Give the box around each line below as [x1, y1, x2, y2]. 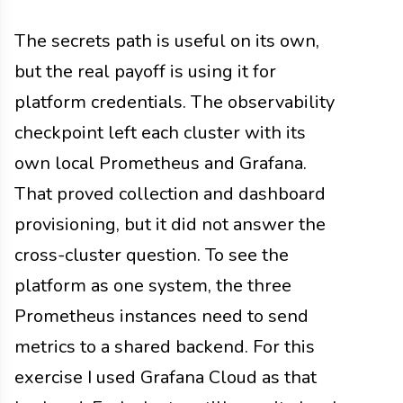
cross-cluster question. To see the [14, 242, 289, 267]
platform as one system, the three [14, 273, 291, 298]
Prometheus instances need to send [14, 303, 309, 328]
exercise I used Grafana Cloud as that [14, 364, 317, 390]
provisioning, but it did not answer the [14, 211, 326, 237]
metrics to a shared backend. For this [14, 334, 315, 359]
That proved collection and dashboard [14, 181, 326, 206]
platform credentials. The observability [14, 89, 335, 114]
